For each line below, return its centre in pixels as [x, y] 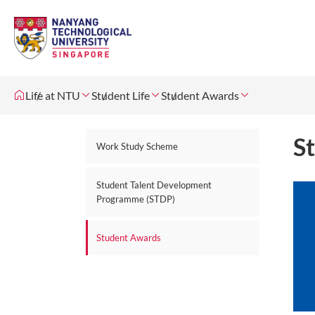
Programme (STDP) [136, 199]
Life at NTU [53, 95]
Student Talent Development [154, 185]
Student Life [121, 95]
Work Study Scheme [137, 146]
